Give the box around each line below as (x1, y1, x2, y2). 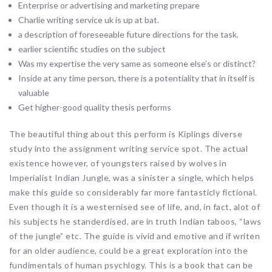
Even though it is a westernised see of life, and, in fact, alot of (9, 201, 260, 212)
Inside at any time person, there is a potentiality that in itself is (18, 72, 256, 83)
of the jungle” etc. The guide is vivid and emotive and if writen (9, 230, 260, 241)
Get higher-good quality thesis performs (18, 101, 172, 112)
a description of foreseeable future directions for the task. (18, 29, 239, 39)
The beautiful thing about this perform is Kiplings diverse (9, 128, 243, 139)
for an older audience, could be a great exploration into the (9, 245, 248, 256)
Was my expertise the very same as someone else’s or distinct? (18, 58, 256, 69)
